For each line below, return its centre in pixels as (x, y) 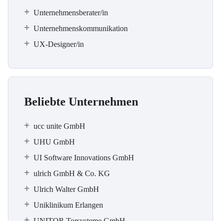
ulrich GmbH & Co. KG (72, 173)
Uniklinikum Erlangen (68, 205)
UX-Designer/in (59, 44)
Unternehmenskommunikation (81, 28)
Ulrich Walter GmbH (66, 189)
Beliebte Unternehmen (81, 102)
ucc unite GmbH (59, 126)
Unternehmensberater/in (71, 13)
